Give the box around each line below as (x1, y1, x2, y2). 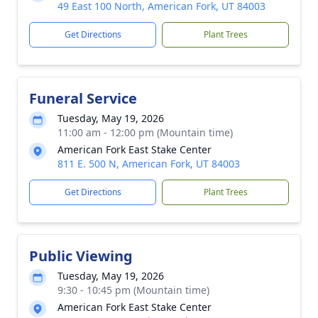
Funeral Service (29, 89, 137, 108)
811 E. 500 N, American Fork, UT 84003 (57, 157, 240, 170)
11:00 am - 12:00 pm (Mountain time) (57, 126, 233, 139)
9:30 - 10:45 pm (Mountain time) (57, 283, 209, 297)
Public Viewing (29, 246, 133, 265)
